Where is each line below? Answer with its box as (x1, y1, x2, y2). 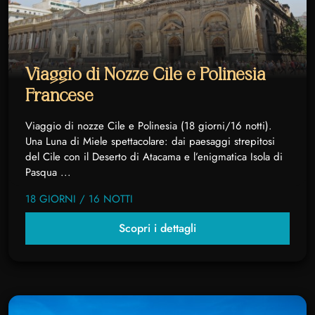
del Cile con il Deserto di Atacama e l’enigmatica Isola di (25, 148, 283, 165)
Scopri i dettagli (119, 219, 196, 236)
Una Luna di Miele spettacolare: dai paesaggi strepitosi (25, 133, 275, 149)
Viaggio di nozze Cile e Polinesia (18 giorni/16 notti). (25, 117, 272, 134)
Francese (25, 86, 94, 105)
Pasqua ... (25, 164, 71, 180)
